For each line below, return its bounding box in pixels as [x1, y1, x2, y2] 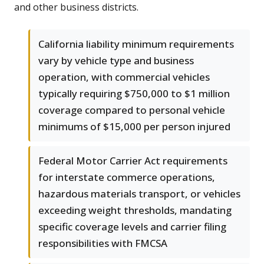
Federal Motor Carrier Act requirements [38, 154, 227, 168]
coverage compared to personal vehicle [38, 103, 225, 117]
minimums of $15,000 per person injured [38, 120, 230, 134]
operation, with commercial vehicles [38, 70, 210, 84]
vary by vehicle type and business [38, 54, 194, 68]
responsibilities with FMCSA [38, 236, 167, 250]
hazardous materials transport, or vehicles [38, 187, 240, 201]
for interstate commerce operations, [38, 170, 215, 184]
